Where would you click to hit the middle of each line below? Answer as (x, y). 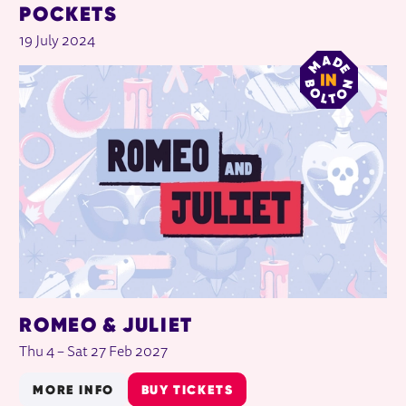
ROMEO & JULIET (106, 324)
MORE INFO (73, 389)
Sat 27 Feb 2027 (118, 352)
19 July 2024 (58, 42)
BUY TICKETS (187, 389)
